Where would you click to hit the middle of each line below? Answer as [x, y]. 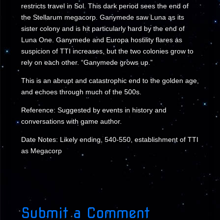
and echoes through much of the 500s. [81, 92]
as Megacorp [41, 151]
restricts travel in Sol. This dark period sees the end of [105, 6]
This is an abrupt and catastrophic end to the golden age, [110, 81]
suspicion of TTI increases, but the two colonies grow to [107, 51]
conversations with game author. [71, 121]
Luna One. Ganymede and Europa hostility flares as [101, 40]
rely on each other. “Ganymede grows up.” [87, 62]
